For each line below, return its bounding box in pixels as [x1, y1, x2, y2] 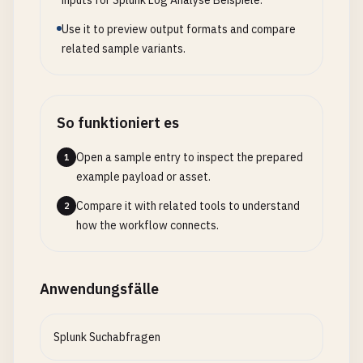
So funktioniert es [57, 113, 179, 132]
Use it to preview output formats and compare [62, 22, 296, 36]
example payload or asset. [76, 169, 211, 184]
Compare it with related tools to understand [76, 199, 300, 213]
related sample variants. [62, 41, 186, 56]
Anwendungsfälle [40, 280, 159, 298]
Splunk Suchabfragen [53, 330, 160, 344]
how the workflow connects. [76, 218, 219, 233]
